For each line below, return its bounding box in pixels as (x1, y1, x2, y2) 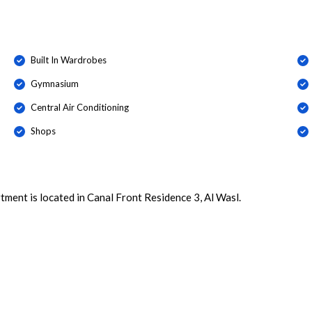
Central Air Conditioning (30, 102, 129, 113)
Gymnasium (30, 78, 79, 89)
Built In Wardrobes (30, 54, 107, 65)
